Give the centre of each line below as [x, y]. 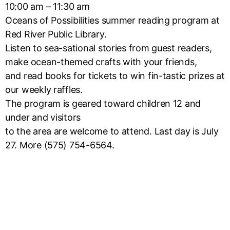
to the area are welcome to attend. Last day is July [112, 131]
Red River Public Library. [56, 34]
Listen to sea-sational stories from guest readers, [109, 48]
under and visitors [43, 117]
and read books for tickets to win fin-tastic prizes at [115, 76]
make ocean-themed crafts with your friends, [101, 62]
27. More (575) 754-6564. [60, 145]
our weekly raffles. [44, 90]
